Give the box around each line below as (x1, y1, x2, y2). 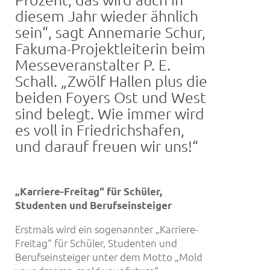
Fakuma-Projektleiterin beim (15, 39, 206, 57)
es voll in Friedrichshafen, (15, 121, 184, 139)
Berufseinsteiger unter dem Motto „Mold (15, 250, 202, 263)
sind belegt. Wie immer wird (15, 104, 204, 122)
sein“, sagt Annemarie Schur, (15, 23, 206, 41)
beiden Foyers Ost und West (15, 88, 206, 106)
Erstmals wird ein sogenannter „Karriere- (15, 222, 198, 236)
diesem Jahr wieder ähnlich (15, 7, 198, 25)
